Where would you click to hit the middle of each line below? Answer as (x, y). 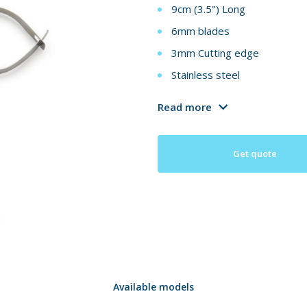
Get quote (255, 154)
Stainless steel (205, 75)
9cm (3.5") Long (208, 9)
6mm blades (200, 31)
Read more (184, 107)
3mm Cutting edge (215, 53)
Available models (153, 286)
